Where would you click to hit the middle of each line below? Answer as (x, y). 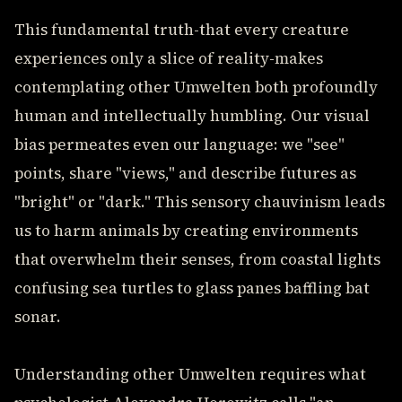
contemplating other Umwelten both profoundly (196, 87)
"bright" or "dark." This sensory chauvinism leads (200, 202)
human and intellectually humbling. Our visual (192, 116)
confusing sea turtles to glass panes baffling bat (192, 288)
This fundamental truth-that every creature (182, 30)
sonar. (38, 317)
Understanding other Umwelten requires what (190, 374)
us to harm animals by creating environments (186, 231)
